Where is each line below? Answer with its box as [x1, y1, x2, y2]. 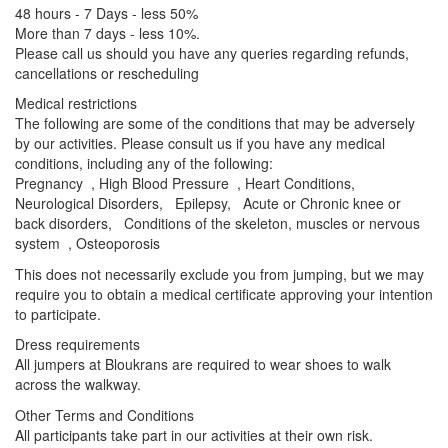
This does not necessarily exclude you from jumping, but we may [15, 263, 424, 284]
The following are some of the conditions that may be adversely [15, 113, 415, 133]
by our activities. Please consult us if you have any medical [15, 133, 385, 153]
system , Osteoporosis [15, 233, 160, 253]
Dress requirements [15, 334, 140, 354]
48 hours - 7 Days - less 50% [15, 2, 198, 23]
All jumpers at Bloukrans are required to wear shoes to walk [15, 354, 391, 374]
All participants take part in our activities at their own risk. [15, 424, 373, 445]
